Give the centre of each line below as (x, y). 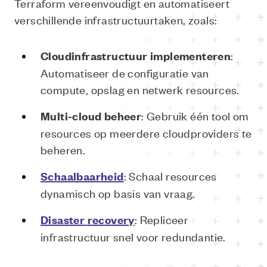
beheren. (63, 149)
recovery (111, 220)
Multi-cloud (71, 116)
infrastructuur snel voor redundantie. (133, 236)
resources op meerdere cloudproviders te (146, 133)
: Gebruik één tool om (195, 115)
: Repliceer (162, 219)
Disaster (63, 220)
